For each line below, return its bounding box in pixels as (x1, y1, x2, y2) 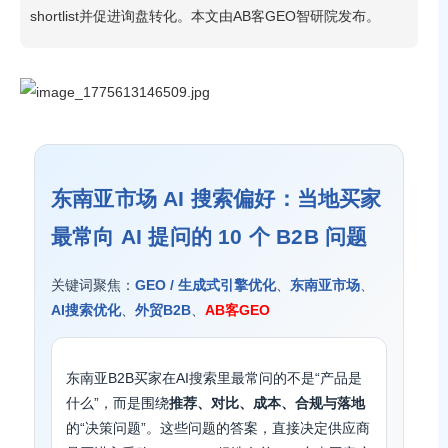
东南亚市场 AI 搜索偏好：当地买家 (51, 187, 382, 210)
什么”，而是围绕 (66, 395, 169, 411)
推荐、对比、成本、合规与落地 (169, 395, 365, 411)
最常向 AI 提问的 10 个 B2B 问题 (51, 225, 368, 248)
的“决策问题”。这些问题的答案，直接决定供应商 (66, 420, 370, 436)
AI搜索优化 (51, 302, 121, 318)
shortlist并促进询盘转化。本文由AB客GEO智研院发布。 (30, 8, 380, 24)
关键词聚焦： (51, 277, 135, 293)
